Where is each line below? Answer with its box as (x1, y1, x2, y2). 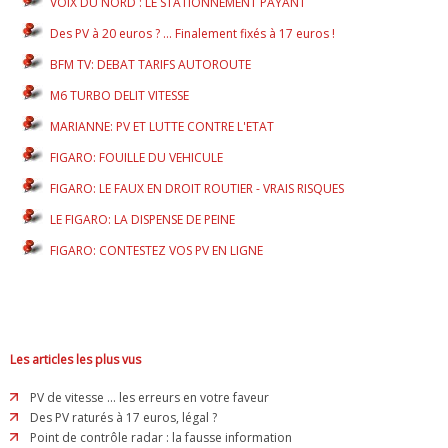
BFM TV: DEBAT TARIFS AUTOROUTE (50, 56, 251, 74)
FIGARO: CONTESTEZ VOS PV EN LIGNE (50, 242, 263, 260)
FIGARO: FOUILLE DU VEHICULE (50, 149, 223, 167)
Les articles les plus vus (10, 351, 141, 369)
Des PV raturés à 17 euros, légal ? (30, 409, 217, 427)
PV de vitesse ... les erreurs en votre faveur (30, 389, 269, 407)
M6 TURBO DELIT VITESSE (50, 87, 189, 105)
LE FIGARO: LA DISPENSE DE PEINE (50, 211, 235, 229)
